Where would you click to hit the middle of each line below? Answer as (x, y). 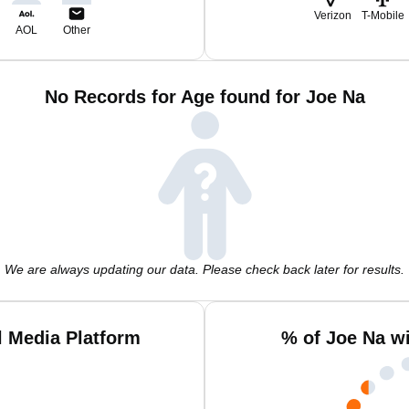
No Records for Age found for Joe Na (204, 97)
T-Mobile (383, 16)
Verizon (332, 16)
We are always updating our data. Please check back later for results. (204, 269)
